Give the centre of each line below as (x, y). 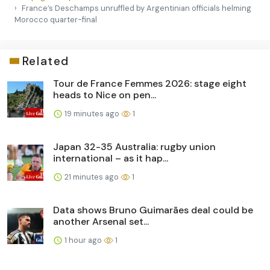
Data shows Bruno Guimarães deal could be (153, 210)
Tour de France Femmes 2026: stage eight (150, 83)
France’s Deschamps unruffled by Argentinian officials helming (137, 8)
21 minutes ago (92, 177)
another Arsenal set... (101, 221)
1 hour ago (83, 240)
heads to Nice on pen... (105, 95)
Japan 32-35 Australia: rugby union (134, 146)
